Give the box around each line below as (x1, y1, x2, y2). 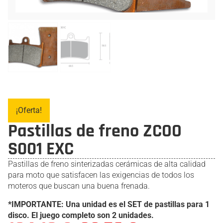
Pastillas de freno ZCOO (8, 120, 182, 143)
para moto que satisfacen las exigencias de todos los (8, 170, 194, 180)
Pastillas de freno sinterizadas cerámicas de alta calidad (8, 159, 206, 169)
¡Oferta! (16, 106, 42, 115)
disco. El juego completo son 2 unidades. (8, 210, 154, 220)
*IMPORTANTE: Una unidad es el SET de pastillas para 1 (8, 199, 210, 209)
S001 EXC (8, 138, 74, 161)
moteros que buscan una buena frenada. (8, 181, 150, 191)
